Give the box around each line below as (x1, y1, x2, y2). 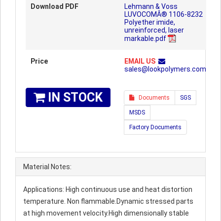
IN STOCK (45, 90, 103, 105)
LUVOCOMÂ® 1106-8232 (124, 10, 203, 18)
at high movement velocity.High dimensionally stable (23, 209, 189, 217)
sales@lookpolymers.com (124, 65, 206, 73)
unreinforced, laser (124, 26, 184, 34)
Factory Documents (129, 124, 182, 131)
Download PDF (31, 2, 78, 10)
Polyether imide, (124, 18, 175, 26)
